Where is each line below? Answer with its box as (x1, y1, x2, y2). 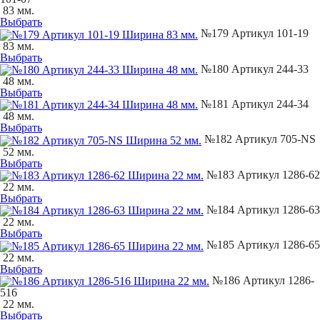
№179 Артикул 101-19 (198, 27, 309, 40)
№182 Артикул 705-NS (201, 133, 316, 146)
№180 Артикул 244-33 (198, 62, 309, 75)
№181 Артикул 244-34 (198, 98, 309, 111)
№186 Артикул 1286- (209, 274, 314, 286)
